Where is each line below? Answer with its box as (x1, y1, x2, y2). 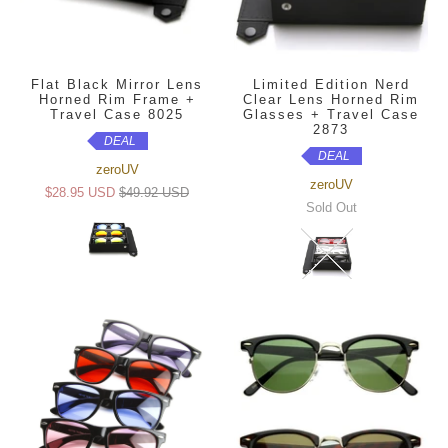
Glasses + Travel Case (243, 106, 419, 122)
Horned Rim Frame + (38, 91, 196, 107)
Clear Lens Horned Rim (243, 91, 419, 107)
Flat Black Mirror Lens (31, 76, 203, 92)
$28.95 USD (45, 184, 115, 200)
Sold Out (305, 199, 357, 215)
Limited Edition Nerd (252, 76, 410, 92)
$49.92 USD (119, 184, 189, 200)
